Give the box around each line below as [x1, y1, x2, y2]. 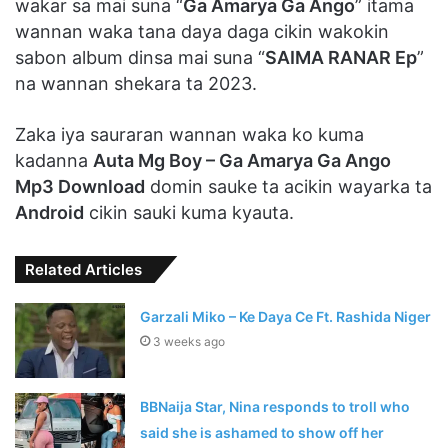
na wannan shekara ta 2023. [15, 73, 257, 95]
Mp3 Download [15, 176, 145, 198]
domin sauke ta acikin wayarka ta [145, 176, 432, 198]
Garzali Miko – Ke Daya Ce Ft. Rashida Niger [140, 308, 432, 326]
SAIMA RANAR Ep [265, 47, 417, 69]
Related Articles [25, 260, 142, 280]
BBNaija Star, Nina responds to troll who [140, 398, 411, 416]
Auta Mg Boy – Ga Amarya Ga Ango [93, 150, 391, 172]
